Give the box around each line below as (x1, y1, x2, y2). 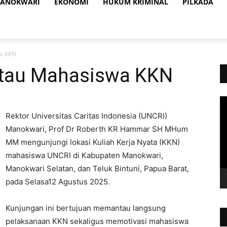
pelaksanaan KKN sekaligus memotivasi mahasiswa (6, 216, 188, 226)
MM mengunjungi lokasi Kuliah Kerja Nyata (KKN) (6, 137, 180, 147)
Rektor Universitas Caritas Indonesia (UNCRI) (6, 111, 167, 121)
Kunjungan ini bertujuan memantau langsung (6, 203, 166, 213)
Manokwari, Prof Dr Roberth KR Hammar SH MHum (6, 124, 188, 134)
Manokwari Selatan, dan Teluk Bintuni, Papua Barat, (6, 164, 189, 173)
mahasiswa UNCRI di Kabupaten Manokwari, (6, 150, 163, 160)
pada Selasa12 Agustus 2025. (6, 177, 110, 186)
